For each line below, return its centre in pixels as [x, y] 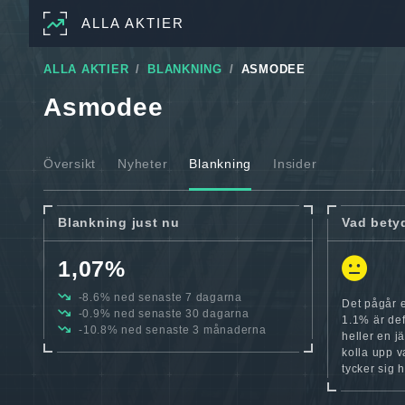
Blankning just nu [119, 222]
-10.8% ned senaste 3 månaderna [171, 330]
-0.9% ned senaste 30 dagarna [162, 313]
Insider [295, 164]
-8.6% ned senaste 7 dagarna [158, 297]
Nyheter [143, 164]
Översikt [70, 164]
